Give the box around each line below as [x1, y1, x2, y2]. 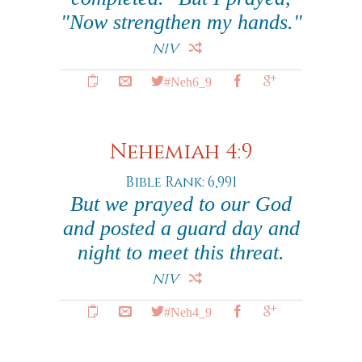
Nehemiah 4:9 [109, 138, 253, 166]
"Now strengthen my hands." [60, 11, 302, 34]
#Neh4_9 [163, 305, 212, 318]
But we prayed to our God [70, 192, 292, 216]
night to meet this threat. [78, 241, 284, 264]
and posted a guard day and [62, 217, 300, 240]
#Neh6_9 [163, 74, 212, 87]
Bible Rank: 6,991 [125, 173, 237, 192]
